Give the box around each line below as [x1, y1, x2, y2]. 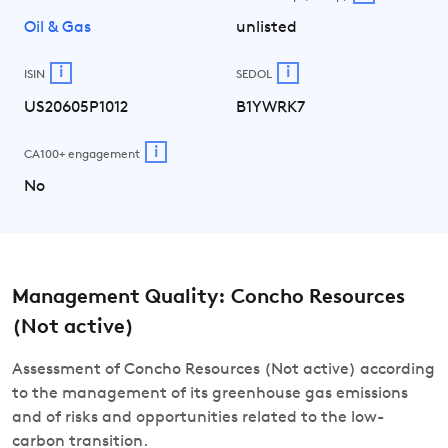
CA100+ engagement [24, 148, 140, 161]
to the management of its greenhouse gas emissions [12, 386, 408, 402]
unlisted [236, 20, 297, 36]
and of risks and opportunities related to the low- [12, 410, 384, 426]
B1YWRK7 [236, 99, 305, 116]
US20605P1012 [24, 99, 128, 116]
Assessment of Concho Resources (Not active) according [12, 362, 435, 378]
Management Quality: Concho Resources [12, 288, 405, 308]
